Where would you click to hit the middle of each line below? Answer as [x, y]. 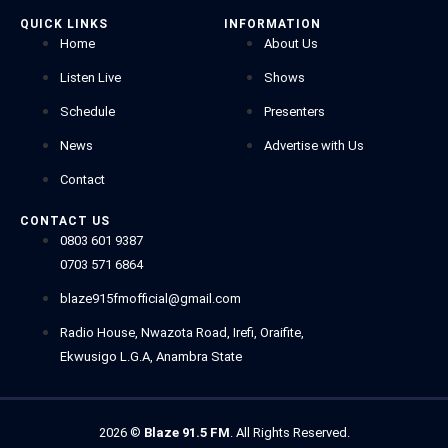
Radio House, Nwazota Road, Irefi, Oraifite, [182, 332]
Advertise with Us [314, 145]
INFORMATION [272, 24]
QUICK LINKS [64, 24]
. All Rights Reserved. [289, 432]
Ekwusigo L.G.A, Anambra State [151, 356]
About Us [291, 43]
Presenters [294, 111]
